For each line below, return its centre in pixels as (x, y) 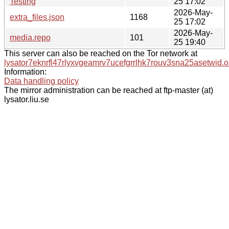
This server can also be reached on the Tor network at (101, 53)
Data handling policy (41, 81)
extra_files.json (37, 17)
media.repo (30, 37)
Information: (25, 72)
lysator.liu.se (27, 99)
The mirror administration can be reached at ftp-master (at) (109, 90)
